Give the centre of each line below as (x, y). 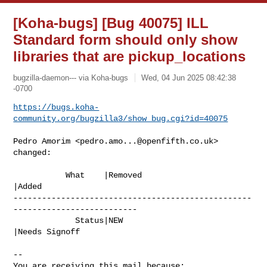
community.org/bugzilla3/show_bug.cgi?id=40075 (121, 118)
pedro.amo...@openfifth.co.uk (147, 141)
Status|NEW (44, 220)
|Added (28, 186)
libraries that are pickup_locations (130, 56)
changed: (32, 152)
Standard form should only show (126, 40)
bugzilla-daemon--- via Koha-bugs (71, 77)
